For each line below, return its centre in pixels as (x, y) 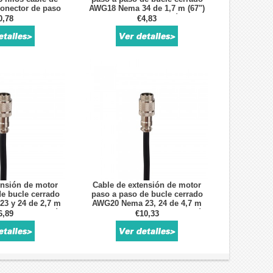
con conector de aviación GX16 (147, 17)
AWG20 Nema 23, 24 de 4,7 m (147, 203)
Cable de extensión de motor (147, 185)
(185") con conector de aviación (147, 212)
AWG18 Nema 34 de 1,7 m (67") (147, 8)
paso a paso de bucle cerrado (147, 194)
